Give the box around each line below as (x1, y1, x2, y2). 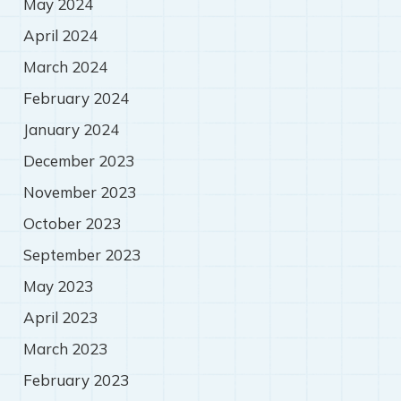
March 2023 (22, 339, 107, 359)
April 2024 (22, 26, 98, 46)
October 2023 (22, 214, 121, 234)
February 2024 (22, 89, 129, 108)
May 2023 (22, 277, 93, 296)
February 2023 (22, 371, 129, 390)
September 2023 (22, 245, 141, 265)
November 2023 (22, 183, 136, 202)
